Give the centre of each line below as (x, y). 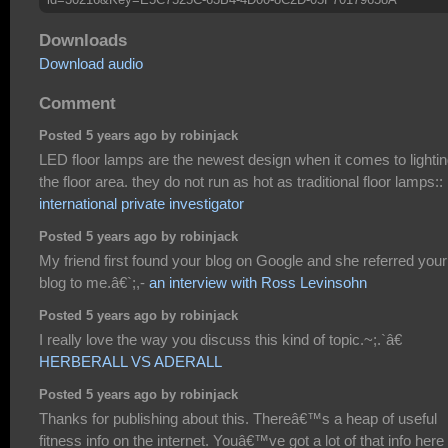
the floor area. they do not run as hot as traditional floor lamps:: (241, 181)
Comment (77, 102)
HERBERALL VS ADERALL (130, 361)
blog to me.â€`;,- (94, 282)
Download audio (91, 64)
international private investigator (141, 203)
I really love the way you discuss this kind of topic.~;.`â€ (220, 339)
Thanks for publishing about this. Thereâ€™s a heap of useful (238, 418)
